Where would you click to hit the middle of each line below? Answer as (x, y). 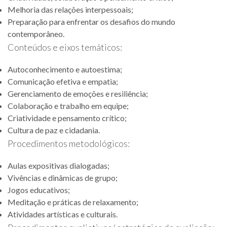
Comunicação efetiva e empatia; (63, 81)
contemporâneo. (36, 34)
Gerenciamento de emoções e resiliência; (78, 93)
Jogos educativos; (39, 190)
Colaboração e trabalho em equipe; (68, 106)
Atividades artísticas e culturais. (63, 214)
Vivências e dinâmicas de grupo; (63, 178)
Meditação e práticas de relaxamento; (73, 202)
